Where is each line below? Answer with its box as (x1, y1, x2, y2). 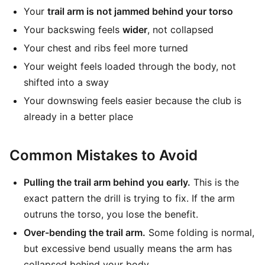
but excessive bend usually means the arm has (24, 243, 232, 254)
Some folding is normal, (146, 227, 254, 238)
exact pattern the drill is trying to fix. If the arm (24, 192, 235, 204)
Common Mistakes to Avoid (9, 147, 198, 164)
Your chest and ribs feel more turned (24, 42, 188, 54)
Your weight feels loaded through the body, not (24, 60, 236, 72)
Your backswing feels (24, 24, 122, 35)
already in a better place (24, 111, 133, 122)
